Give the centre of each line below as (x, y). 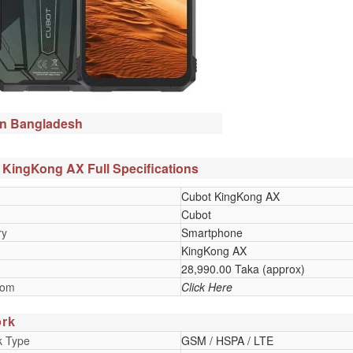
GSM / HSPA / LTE (227, 340)
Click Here (206, 286)
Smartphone (212, 232)
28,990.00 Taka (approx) (243, 268)
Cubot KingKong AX (230, 196)
